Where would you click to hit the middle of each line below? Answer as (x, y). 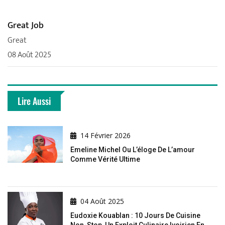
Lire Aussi (34, 101)
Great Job (26, 25)
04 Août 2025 (102, 201)
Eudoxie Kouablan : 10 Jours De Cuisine (135, 215)
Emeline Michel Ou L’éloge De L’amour (133, 149)
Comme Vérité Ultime (105, 159)
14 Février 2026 (105, 135)
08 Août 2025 (29, 55)
